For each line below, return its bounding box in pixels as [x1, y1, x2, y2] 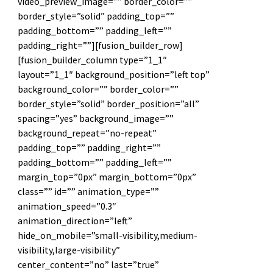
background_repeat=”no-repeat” [17, 126, 157, 139]
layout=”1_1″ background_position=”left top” [17, 68, 210, 80]
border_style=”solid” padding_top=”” [17, 9, 174, 22]
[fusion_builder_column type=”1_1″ [17, 53, 167, 66]
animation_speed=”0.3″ [17, 199, 116, 212]
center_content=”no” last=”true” [17, 258, 159, 271]
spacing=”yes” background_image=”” [17, 112, 174, 124]
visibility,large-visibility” [17, 243, 120, 256]
